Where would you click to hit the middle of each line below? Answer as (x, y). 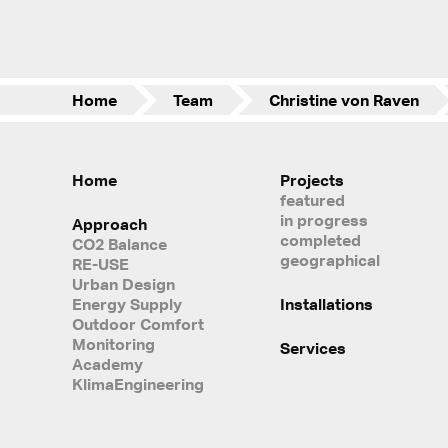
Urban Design (123, 283)
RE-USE (100, 263)
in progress (323, 219)
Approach (109, 223)
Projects (311, 179)
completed (320, 239)
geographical (329, 259)
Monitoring (113, 343)
